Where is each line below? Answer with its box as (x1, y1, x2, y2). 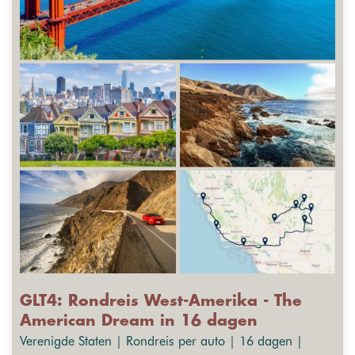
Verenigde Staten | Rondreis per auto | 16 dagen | (20, 334, 303, 349)
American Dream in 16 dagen (20, 313, 258, 330)
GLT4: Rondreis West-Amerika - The (20, 293, 302, 311)
